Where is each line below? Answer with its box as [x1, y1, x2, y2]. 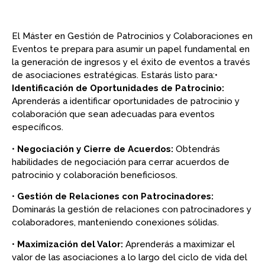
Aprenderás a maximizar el [125, 238, 235, 250]
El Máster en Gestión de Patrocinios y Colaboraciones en [12, 31, 253, 42]
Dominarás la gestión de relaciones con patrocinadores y [12, 204, 251, 215]
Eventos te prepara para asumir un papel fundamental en [12, 44, 250, 55]
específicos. [12, 122, 63, 133]
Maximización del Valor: [17, 238, 125, 250]
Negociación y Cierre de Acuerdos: [17, 143, 176, 154]
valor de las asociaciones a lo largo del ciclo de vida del [12, 251, 247, 263]
